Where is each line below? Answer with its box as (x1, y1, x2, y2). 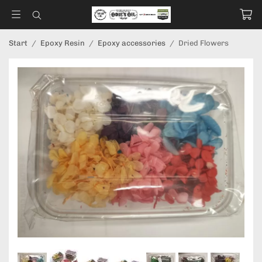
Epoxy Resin (40, 39, 85, 47)
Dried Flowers (178, 39, 229, 47)
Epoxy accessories (98, 39, 166, 47)
